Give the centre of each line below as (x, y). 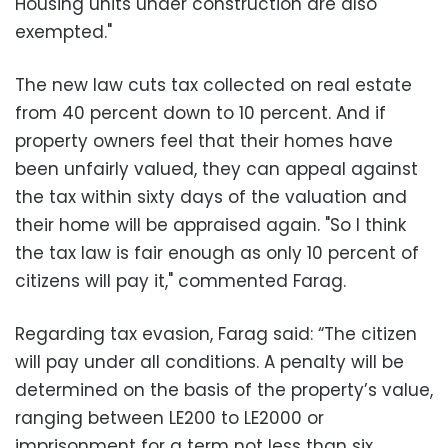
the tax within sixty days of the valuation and (211, 197)
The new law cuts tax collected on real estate (213, 85)
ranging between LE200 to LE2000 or (169, 418)
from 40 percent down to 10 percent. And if (200, 113)
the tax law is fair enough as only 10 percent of (217, 253)
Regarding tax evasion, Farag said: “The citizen (216, 334)
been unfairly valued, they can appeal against (216, 169)
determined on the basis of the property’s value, (224, 390)
